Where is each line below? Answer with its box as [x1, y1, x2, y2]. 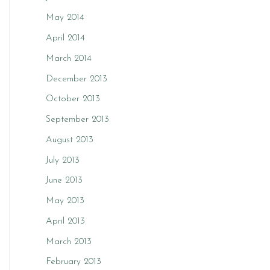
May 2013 [46, 196, 84, 206]
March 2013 [46, 237, 92, 246]
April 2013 [46, 216, 85, 226]
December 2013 [46, 74, 107, 84]
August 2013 [46, 135, 93, 145]
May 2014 [46, 13, 84, 23]
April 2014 [46, 34, 85, 43]
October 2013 [46, 95, 100, 104]
